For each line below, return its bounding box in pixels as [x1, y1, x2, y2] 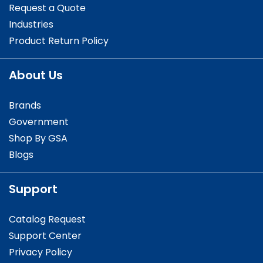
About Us [9, 67, 63, 84]
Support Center [9, 229, 82, 243]
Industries [9, 18, 53, 32]
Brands [9, 99, 41, 113]
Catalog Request [9, 213, 86, 227]
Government [9, 115, 69, 129]
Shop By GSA [9, 131, 68, 146]
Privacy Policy [9, 245, 72, 259]
